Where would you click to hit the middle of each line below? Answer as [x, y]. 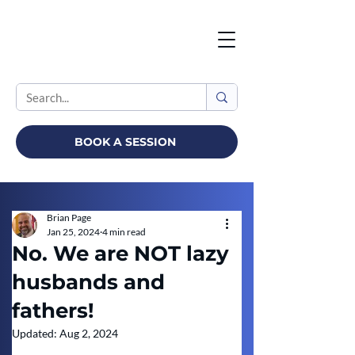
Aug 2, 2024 [89, 333]
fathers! [53, 311]
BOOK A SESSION [126, 142]
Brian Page [69, 218]
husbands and [88, 282]
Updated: [36, 333]
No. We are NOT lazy [120, 254]
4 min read [124, 232]
